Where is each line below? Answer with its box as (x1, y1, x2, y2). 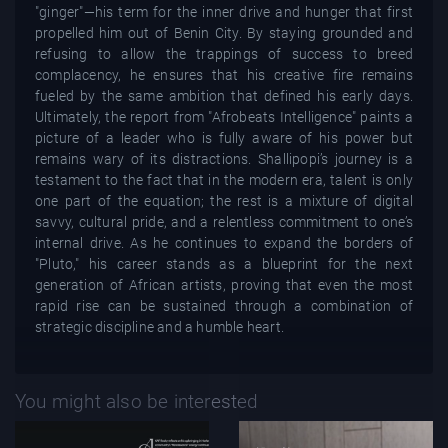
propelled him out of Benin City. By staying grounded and (35, 24, 413, 41)
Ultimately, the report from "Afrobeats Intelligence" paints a (35, 108, 413, 125)
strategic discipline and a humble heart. (35, 318, 284, 335)
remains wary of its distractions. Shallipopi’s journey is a (35, 150, 413, 167)
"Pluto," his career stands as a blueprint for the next (35, 255, 413, 272)
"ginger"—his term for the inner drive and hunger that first (35, 3, 413, 20)
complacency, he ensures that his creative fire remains (35, 66, 413, 83)
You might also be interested (15, 389, 259, 413)
